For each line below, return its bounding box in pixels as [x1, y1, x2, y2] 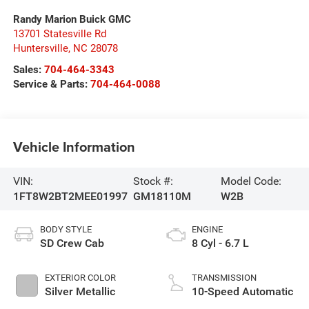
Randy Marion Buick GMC [12, 12, 131, 26]
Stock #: [132, 174, 173, 188]
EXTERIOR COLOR [44, 272, 116, 283]
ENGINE [192, 223, 223, 235]
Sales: [12, 63, 44, 76]
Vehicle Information [12, 137, 135, 157]
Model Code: [221, 174, 282, 188]
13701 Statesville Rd [12, 27, 106, 40]
